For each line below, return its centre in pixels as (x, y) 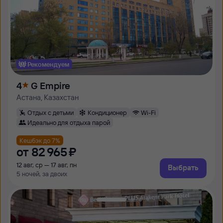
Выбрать (183, 167)
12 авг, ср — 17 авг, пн (47, 165)
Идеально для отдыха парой (69, 122)
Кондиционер (107, 112)
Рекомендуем (48, 64)
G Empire (51, 86)
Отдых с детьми (51, 112)
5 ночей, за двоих (42, 174)
